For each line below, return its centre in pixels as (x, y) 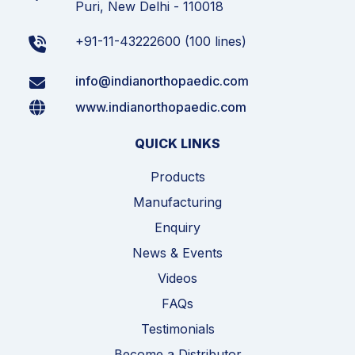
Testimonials (177, 328)
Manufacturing (177, 202)
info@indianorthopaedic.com (162, 80)
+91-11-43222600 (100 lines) (160, 41)
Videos (177, 278)
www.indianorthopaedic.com (160, 107)
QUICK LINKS (177, 143)
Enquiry (177, 227)
